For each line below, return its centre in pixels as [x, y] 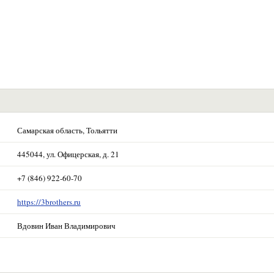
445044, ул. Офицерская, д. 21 [68, 154]
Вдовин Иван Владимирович [66, 226]
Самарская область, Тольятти [67, 130]
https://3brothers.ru [49, 202]
